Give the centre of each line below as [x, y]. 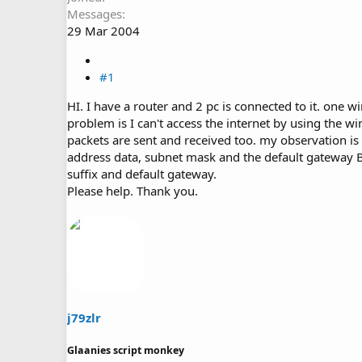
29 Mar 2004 [103, 30]
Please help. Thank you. [133, 190]
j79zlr [84, 318]
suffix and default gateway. [142, 173]
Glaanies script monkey [126, 351]
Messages [95, 13]
